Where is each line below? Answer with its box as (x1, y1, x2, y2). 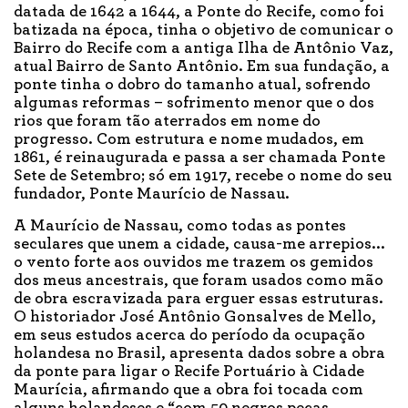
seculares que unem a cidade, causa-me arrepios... (14, 236, 385, 253)
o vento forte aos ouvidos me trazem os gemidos (14, 254, 373, 271)
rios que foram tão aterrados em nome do (14, 113, 321, 130)
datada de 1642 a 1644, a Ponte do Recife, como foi (14, 4, 384, 21)
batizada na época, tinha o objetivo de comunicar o (14, 22, 393, 39)
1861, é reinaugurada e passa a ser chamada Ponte (14, 149, 385, 167)
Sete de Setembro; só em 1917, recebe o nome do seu (14, 168, 392, 185)
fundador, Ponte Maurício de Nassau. (14, 186, 290, 203)
